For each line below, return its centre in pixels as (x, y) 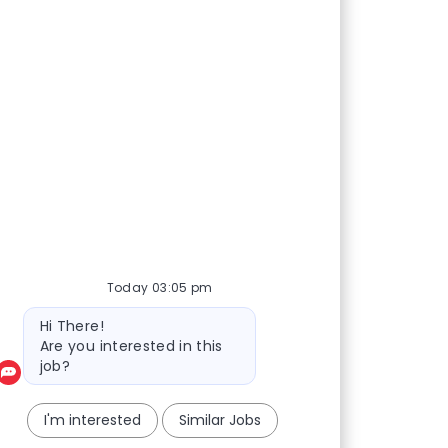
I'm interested (92, 419)
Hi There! (71, 325)
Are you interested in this (131, 345)
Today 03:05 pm (159, 287)
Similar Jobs (219, 419)
